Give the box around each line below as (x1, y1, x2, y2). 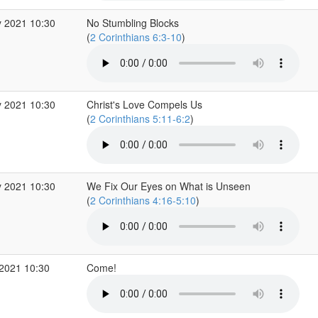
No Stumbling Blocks (86, 16, 179, 30)
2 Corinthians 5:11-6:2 (89, 111, 190, 126)
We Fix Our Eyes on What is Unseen (86, 179, 251, 193)
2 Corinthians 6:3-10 (89, 30, 182, 44)
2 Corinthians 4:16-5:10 (89, 193, 196, 207)
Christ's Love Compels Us (86, 97, 202, 111)
